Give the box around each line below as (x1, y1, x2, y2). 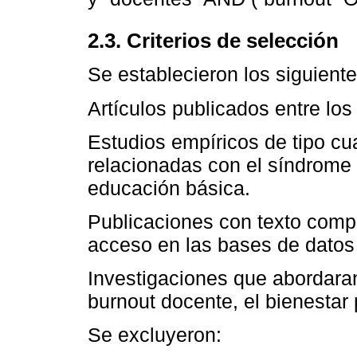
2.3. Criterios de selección (88, 29, 339, 52)
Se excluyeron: (88, 324, 222, 347)
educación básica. (88, 176, 250, 199)
